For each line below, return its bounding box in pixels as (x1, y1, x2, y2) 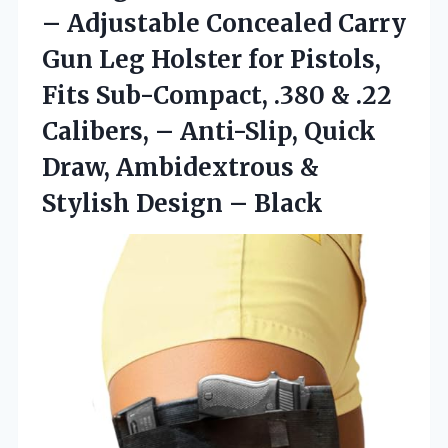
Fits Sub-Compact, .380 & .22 (42, 79, 392, 111)
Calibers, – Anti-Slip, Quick (42, 115, 376, 147)
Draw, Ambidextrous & (42, 151, 319, 183)
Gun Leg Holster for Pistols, (42, 43, 381, 75)
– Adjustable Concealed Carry (42, 7, 406, 39)
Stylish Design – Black (42, 187, 323, 219)
